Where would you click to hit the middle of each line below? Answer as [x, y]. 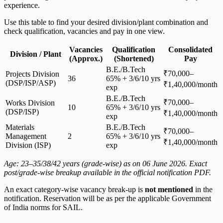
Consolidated [190, 50]
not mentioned [169, 190]
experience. [22, 5]
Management [26, 136]
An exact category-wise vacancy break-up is [74, 190]
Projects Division [32, 74]
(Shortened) [134, 59]
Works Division [30, 103]
